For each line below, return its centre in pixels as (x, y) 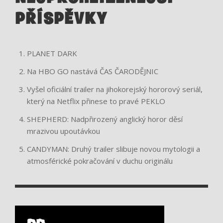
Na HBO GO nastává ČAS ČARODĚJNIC (93, 71)
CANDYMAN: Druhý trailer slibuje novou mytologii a (113, 149)
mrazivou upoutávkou (63, 131)
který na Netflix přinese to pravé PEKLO (96, 101)
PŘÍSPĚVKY (61, 19)
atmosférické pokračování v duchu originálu (100, 161)
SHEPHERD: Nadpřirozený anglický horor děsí (105, 119)
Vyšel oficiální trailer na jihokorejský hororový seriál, (115, 89)
